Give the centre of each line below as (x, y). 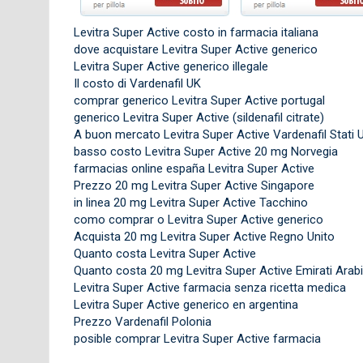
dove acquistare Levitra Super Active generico (195, 49)
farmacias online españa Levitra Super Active (194, 168)
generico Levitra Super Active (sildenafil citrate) (199, 117)
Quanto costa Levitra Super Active (164, 253)
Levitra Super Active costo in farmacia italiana (196, 32)
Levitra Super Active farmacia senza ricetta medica (209, 287)
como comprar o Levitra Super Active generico (198, 219)
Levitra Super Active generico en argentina (186, 304)
